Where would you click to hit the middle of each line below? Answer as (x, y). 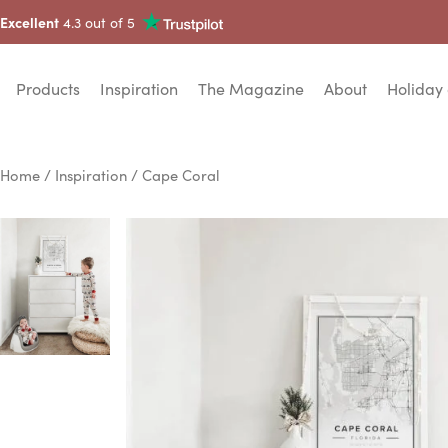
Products (48, 88)
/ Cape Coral (173, 174)
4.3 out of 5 (97, 22)
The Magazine (251, 88)
